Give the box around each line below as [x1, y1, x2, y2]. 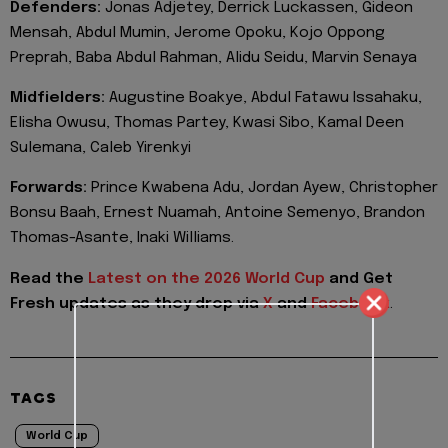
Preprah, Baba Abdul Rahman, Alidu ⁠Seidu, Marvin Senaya [10, 49, 417, 66]
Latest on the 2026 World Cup [88, 270, 329, 287]
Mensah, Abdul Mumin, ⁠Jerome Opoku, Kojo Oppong [10, 24, 385, 41]
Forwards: [10, 180, 91, 197]
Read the [10, 270, 88, 287]
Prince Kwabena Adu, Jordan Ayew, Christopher [91, 180, 438, 197]
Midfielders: [10, 89, 109, 106]
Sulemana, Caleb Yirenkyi [10, 139, 191, 156]
